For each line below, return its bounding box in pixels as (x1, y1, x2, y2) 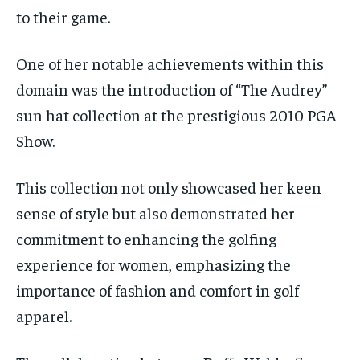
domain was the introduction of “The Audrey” (16, 78, 327, 99)
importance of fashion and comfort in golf (16, 279, 299, 300)
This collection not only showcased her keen (16, 176, 321, 197)
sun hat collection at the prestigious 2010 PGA (16, 104, 337, 125)
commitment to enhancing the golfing (16, 227, 276, 248)
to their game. (16, 6, 110, 27)
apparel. (16, 305, 72, 325)
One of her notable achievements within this (16, 52, 324, 73)
